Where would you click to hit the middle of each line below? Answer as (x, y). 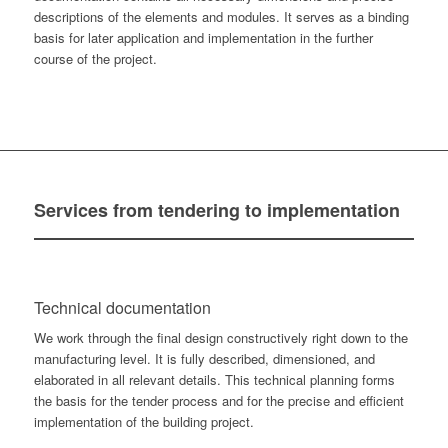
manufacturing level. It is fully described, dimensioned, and (204, 359)
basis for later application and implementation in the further (203, 38)
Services (73, 210)
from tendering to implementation (256, 210)
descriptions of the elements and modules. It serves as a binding (221, 17)
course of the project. (95, 59)
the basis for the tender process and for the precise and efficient (218, 401)
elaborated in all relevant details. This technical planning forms (214, 380)
